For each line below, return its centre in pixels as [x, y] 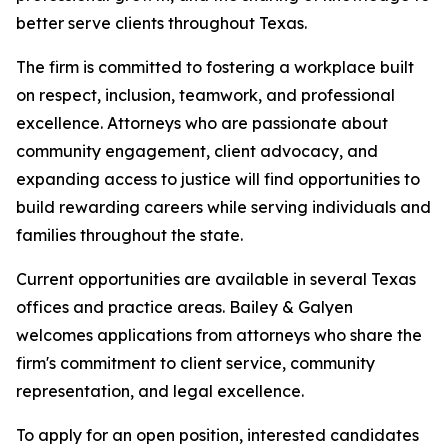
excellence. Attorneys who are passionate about [202, 123]
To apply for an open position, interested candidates [217, 435]
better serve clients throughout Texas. [161, 23]
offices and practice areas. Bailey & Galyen [184, 307]
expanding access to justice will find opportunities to [218, 179]
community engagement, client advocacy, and [197, 151]
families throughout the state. [129, 235]
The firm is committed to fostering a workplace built [215, 67]
